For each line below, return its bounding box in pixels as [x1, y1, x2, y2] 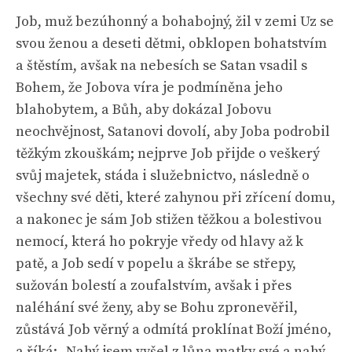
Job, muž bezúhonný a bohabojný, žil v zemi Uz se [16, 13, 334, 31]
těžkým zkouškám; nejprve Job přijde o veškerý [16, 145, 320, 163]
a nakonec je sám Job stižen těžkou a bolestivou [16, 211, 322, 229]
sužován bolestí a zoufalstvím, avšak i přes [16, 277, 291, 295]
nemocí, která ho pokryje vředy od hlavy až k [16, 233, 303, 251]
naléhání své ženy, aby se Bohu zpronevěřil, [16, 299, 298, 317]
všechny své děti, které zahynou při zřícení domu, [16, 189, 335, 207]
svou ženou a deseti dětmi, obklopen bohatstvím [16, 35, 327, 53]
